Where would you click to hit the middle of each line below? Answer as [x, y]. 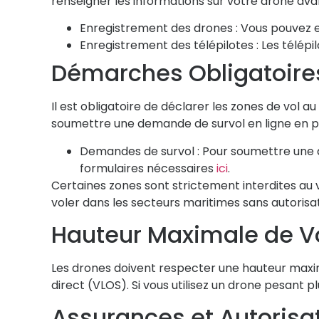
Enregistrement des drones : [159, 28]
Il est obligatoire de [106, 107]
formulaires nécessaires [148, 168]
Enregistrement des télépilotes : [169, 46]
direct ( [72, 285]
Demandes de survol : [140, 151]
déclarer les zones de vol [230, 107]
